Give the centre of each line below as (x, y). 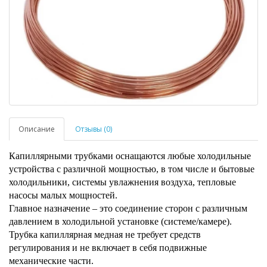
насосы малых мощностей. (63, 195)
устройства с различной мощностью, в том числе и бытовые (132, 169)
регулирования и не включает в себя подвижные (108, 248)
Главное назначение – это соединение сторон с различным (128, 209)
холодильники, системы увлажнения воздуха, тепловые (122, 182)
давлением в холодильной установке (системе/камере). (120, 222)
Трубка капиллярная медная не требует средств (105, 235)
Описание (37, 129)
